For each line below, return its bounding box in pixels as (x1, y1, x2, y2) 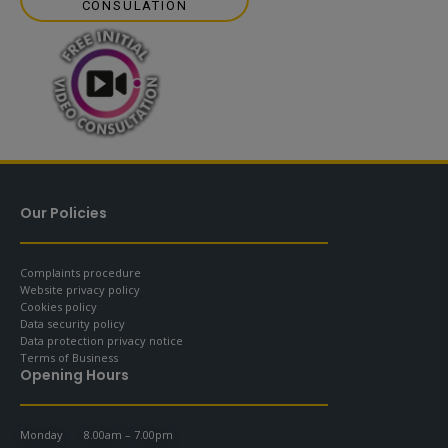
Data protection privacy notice (20, 332, 183, 348)
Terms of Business (20, 349, 118, 365)
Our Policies (20, 202, 107, 223)
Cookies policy (20, 298, 97, 314)
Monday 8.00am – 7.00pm (20, 426, 173, 442)
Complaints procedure (20, 264, 141, 280)
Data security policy (20, 315, 125, 331)
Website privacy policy (20, 281, 140, 297)
